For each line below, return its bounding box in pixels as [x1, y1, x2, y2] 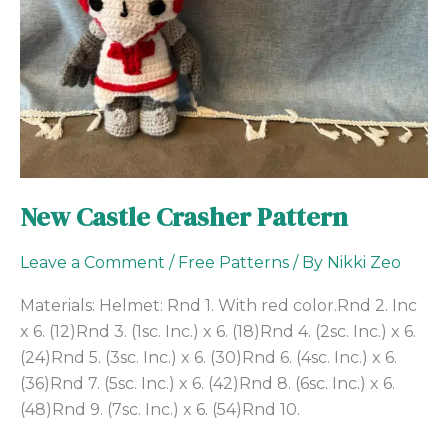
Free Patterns [178, 253, 289, 273]
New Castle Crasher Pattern [20, 199, 348, 235]
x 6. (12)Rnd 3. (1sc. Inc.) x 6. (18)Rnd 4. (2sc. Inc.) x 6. [20, 322, 416, 342]
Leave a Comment [20, 253, 165, 273]
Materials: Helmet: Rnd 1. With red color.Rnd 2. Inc [20, 296, 417, 316]
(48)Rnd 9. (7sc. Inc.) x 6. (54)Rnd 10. [20, 400, 300, 420]
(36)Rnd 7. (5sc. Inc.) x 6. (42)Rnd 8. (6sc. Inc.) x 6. [20, 374, 395, 394]
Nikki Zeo [327, 253, 401, 273]
